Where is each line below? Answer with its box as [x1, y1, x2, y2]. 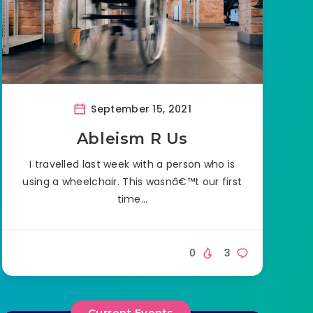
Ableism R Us [76, 129, 188, 148]
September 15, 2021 [88, 101, 191, 116]
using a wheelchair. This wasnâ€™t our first [22, 174, 242, 189]
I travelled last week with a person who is [29, 156, 235, 171]
